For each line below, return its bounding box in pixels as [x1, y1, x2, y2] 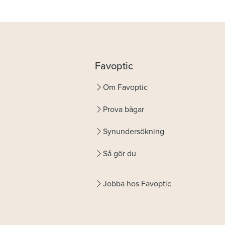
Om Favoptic [103, 81, 148, 93]
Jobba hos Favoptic [103, 178, 171, 189]
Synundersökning [103, 126, 164, 137]
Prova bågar [103, 103, 144, 115]
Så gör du [103, 148, 136, 159]
